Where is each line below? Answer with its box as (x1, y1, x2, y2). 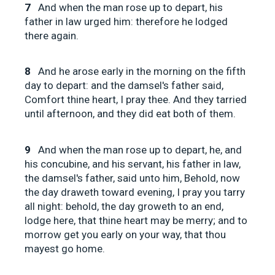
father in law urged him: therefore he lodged (25, 15, 228, 28)
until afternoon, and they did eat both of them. (25, 107, 236, 120)
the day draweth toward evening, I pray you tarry (25, 185, 245, 198)
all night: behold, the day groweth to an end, (25, 199, 223, 212)
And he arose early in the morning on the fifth (38, 65, 246, 78)
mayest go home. (25, 242, 105, 255)
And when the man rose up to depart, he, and (38, 143, 242, 156)
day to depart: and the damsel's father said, (25, 79, 223, 92)
